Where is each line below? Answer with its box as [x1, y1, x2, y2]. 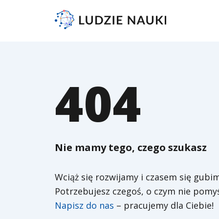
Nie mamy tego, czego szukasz [55, 141, 207, 154]
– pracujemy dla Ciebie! [114, 199, 214, 212]
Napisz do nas [55, 199, 114, 212]
